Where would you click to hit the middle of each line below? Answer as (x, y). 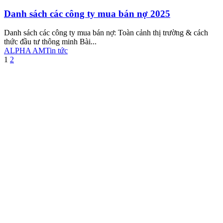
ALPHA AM (25, 51)
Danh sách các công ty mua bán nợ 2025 (87, 13)
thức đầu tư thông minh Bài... (50, 42)
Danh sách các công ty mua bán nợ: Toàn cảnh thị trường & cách (106, 33)
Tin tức (56, 51)
